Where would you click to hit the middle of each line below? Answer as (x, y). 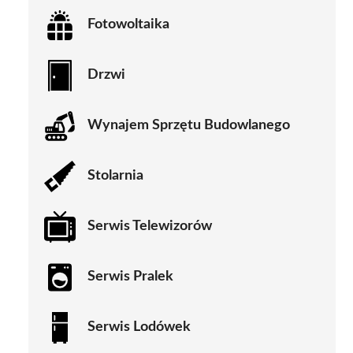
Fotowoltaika (128, 25)
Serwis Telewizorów (150, 227)
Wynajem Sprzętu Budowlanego (189, 126)
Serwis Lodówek (139, 327)
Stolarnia (115, 176)
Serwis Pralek (130, 277)
